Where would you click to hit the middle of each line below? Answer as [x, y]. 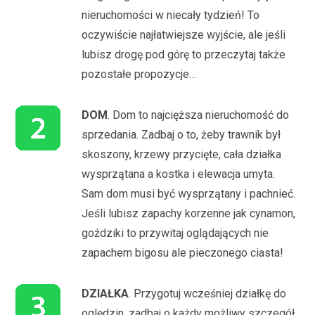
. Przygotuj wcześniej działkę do [208, 293]
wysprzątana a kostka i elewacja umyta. [179, 174]
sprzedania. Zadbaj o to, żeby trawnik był [181, 134]
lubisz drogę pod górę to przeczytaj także [184, 54]
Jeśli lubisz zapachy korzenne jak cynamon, [189, 213]
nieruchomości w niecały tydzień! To [171, 15]
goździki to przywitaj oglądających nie [175, 233]
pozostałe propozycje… [139, 74]
